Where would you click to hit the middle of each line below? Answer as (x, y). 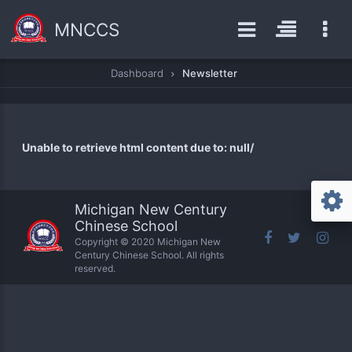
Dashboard (137, 73)
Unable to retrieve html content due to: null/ (138, 147)
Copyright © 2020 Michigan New (148, 241)
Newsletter (210, 73)
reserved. (95, 268)
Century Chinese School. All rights (149, 255)
